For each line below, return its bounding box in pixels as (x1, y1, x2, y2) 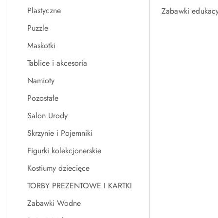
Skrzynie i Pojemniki (27, 127, 92, 139)
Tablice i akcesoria (27, 57, 87, 69)
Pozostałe (27, 92, 58, 104)
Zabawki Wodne (27, 198, 81, 209)
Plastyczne (27, 5, 61, 16)
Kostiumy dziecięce (27, 163, 90, 174)
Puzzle (27, 22, 48, 34)
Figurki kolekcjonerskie (27, 145, 101, 156)
